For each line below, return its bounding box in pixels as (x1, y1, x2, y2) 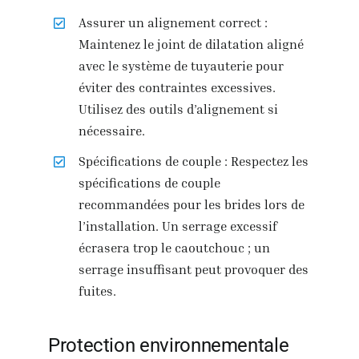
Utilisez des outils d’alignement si (79, 101, 279, 118)
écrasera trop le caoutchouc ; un (79, 240, 271, 256)
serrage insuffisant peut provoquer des (79, 261, 309, 278)
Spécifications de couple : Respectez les (79, 153, 309, 170)
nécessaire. (79, 123, 146, 139)
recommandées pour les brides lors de (79, 196, 305, 213)
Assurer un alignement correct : (79, 14, 268, 31)
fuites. (79, 283, 117, 300)
